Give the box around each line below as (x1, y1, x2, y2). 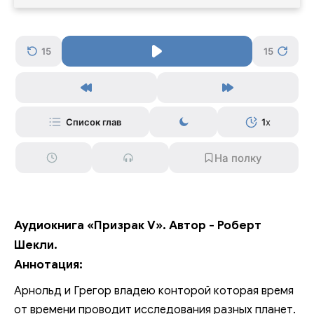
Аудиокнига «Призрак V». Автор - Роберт (14, 218, 261, 233)
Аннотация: (14, 257, 83, 273)
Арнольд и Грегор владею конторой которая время (14, 284, 294, 299)
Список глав (65, 116, 121, 128)
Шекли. (14, 238, 57, 253)
